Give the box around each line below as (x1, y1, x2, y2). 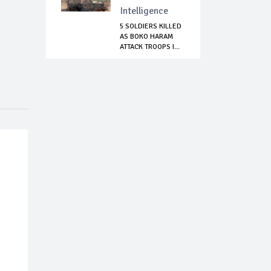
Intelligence (120, 5, 168, 18)
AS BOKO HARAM (120, 32, 173, 42)
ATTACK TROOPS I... (120, 42, 180, 52)
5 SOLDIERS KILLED (120, 22, 181, 31)
